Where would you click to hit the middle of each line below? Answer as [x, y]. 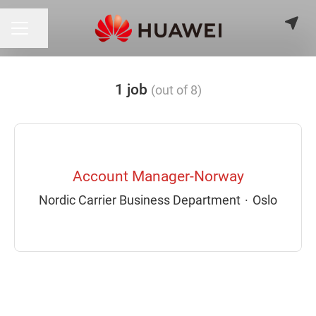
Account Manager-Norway [158, 176]
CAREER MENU [47, 34]
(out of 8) [176, 90]
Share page [55, 35]
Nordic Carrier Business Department [140, 200]
